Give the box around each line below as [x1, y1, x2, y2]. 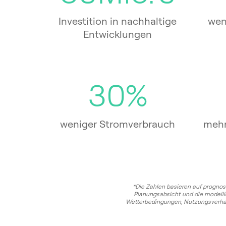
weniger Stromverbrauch [60, 118, 176, 131]
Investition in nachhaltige [59, 15, 177, 28]
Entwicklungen [83, 28, 152, 41]
